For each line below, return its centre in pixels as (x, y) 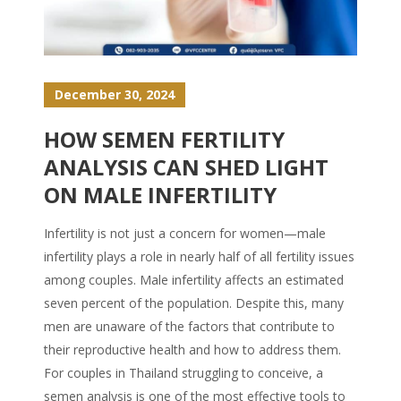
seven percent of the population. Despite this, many (194, 303)
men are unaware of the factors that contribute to (189, 326)
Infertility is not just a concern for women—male (185, 233)
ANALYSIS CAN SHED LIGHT (186, 166)
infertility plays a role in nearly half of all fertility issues (199, 256)
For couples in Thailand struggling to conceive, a (183, 372)
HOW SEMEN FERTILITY (164, 139)
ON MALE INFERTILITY (160, 194)
